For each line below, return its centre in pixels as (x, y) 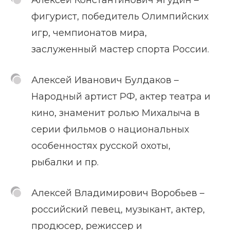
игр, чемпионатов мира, (89, 33)
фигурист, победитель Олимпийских (120, 16)
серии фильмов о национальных (110, 129)
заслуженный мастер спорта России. (120, 49)
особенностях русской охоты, (101, 146)
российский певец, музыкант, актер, (118, 209)
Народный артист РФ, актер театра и (121, 96)
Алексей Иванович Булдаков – (105, 80)
